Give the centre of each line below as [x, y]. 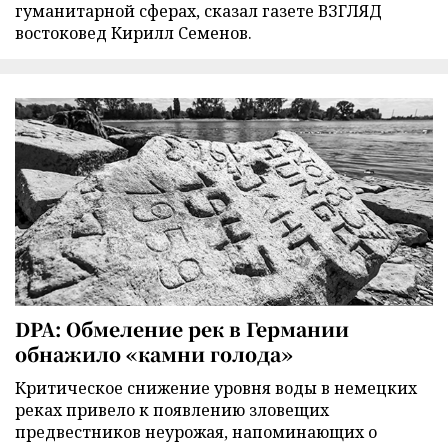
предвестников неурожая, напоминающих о [196, 431]
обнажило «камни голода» [154, 353]
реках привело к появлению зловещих [172, 409]
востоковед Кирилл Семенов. [133, 33]
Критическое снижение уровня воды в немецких [216, 387]
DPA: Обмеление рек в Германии [182, 328]
